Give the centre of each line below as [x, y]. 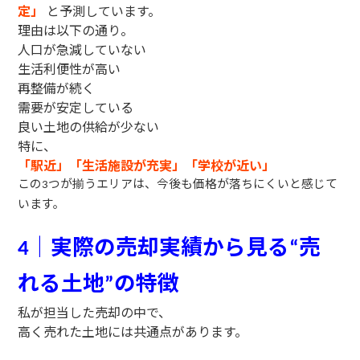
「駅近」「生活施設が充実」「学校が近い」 [147, 165]
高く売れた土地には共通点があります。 [133, 331]
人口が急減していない [82, 49]
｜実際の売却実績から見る [160, 245]
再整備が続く [57, 88]
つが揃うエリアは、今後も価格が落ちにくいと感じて [193, 183]
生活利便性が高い [70, 68]
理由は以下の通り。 [76, 30]
